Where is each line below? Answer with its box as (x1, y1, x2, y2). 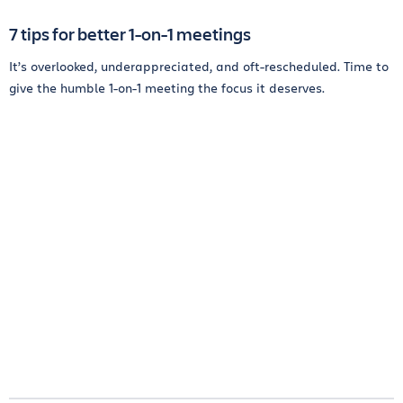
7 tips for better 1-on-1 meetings (9, 22, 251, 46)
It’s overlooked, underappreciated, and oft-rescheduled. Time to (9, 58, 389, 75)
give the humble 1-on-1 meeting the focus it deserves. (9, 79, 325, 96)
